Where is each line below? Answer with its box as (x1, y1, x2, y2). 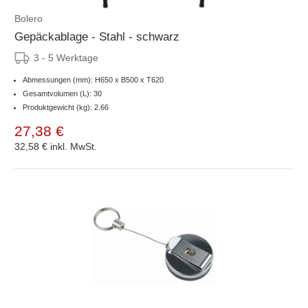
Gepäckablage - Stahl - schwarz (14, 30, 179, 43)
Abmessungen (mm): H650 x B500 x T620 (23, 75, 164, 84)
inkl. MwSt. (50, 140, 97, 152)
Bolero (14, 12, 43, 24)
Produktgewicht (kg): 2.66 (23, 102, 109, 111)
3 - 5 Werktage (34, 52, 98, 63)
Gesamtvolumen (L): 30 (23, 89, 102, 98)
